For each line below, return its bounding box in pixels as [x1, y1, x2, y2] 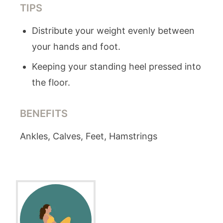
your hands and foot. [32, 41, 120, 52]
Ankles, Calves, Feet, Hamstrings [20, 131, 157, 141]
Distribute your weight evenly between [32, 25, 195, 36]
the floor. [32, 77, 70, 88]
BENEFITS [20, 108, 68, 119]
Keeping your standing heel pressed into [32, 61, 201, 72]
